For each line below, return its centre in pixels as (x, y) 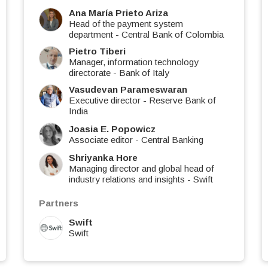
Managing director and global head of (141, 169)
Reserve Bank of (182, 100)
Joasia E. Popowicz (112, 129)
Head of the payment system (126, 24)
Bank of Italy (144, 73)
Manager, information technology (134, 62)
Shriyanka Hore (103, 158)
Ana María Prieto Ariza (118, 13)
